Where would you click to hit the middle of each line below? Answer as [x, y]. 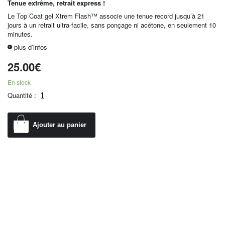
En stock [19, 82]
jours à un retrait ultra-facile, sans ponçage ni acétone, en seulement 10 [112, 25]
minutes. [20, 34]
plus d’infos [31, 47]
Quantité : [22, 95]
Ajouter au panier [60, 125]
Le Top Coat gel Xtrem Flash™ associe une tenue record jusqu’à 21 [106, 16]
